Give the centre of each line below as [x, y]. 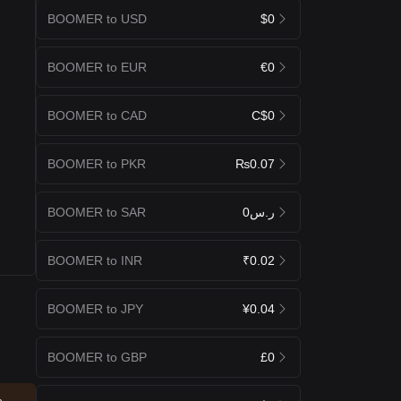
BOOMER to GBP [97, 357]
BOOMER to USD [97, 18]
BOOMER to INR [95, 260]
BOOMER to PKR [97, 163]
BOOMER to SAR [97, 212]
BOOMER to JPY [95, 308]
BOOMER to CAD [97, 115]
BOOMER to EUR [97, 67]
